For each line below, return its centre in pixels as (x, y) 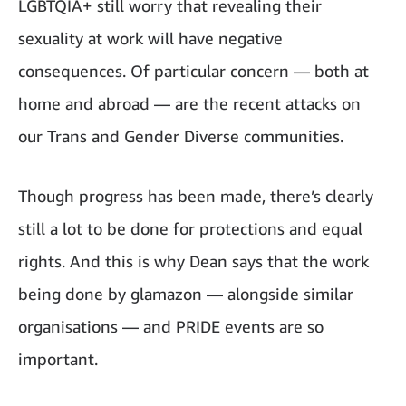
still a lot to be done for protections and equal (190, 228)
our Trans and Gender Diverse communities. (181, 135)
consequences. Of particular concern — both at (193, 70)
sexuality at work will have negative (150, 38)
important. (58, 358)
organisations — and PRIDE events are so (171, 326)
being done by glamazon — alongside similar (186, 293)
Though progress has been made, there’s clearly (196, 195)
